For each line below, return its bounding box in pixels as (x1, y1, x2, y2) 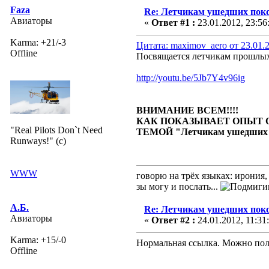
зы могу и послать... (136, 181, 220, 192)
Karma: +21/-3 (10, 37, 66, 47)
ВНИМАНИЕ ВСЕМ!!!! (136, 104, 238, 115)
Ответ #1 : (151, 17, 195, 28)
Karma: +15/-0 (10, 234, 66, 245)
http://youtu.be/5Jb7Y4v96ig (136, 72, 245, 83)
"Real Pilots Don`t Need (10, 124, 103, 135)
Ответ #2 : (151, 214, 195, 225)
